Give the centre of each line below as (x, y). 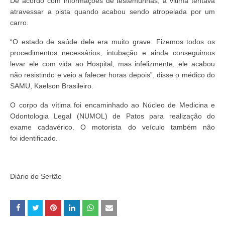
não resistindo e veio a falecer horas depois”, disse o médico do (113, 75)
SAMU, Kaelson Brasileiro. (52, 86)
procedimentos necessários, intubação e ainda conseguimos (113, 53)
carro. (19, 23)
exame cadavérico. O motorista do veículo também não (113, 127)
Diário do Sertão (36, 177)
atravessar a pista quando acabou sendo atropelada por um (113, 12)
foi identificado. (34, 138)
